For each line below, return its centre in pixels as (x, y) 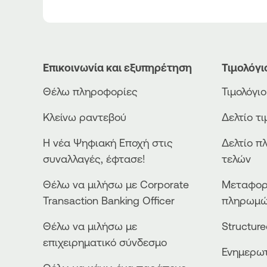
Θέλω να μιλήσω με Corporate (116, 184)
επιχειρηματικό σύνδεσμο (105, 242)
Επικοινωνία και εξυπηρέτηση (117, 68)
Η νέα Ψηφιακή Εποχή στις (108, 143)
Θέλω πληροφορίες (90, 91)
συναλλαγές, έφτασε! (94, 159)
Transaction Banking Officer (109, 201)
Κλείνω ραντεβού (85, 117)
